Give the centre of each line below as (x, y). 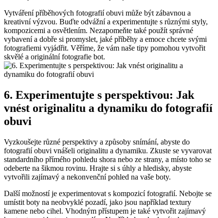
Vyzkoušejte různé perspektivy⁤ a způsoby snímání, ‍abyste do (97, 142)
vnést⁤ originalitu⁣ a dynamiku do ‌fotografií (108, 108)
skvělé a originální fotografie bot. (54, 56)
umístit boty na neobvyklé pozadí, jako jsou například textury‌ (98, 202)
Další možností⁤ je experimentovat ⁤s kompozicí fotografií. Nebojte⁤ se (108, 193)
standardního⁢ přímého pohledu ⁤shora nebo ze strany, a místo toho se (108, 159)
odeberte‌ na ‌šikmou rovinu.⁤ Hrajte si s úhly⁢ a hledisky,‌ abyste (98, 168)
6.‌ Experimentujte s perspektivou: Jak (99, 95)
